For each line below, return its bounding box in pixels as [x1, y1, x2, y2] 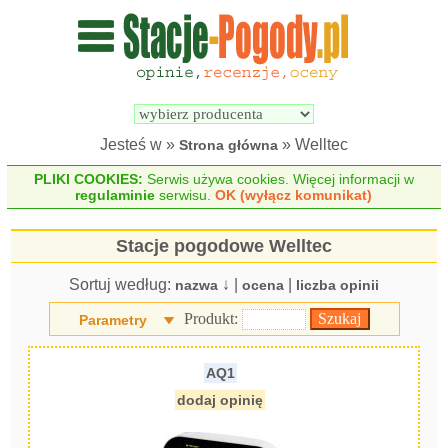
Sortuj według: [69, 276, 175, 293]
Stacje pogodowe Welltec [116, 236, 332, 256]
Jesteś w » [100, 136, 179, 153]
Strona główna [179, 137, 278, 153]
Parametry [78, 312, 147, 328]
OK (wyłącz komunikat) [215, 187, 373, 203]
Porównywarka [340, 68, 440, 84]
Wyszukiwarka [229, 68, 326, 84]
